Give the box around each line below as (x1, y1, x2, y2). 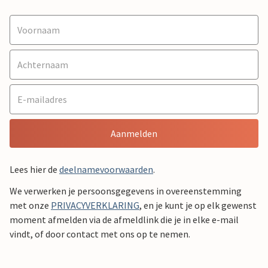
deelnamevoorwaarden (59, 163, 153, 175)
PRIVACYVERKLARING (51, 199, 139, 211)
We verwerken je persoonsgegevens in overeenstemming (10, 184, 242, 197)
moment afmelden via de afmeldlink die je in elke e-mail (10, 213, 239, 226)
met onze (10, 199, 51, 211)
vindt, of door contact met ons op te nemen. (10, 227, 190, 240)
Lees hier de (10, 163, 59, 175)
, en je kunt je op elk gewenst (139, 199, 257, 211)
